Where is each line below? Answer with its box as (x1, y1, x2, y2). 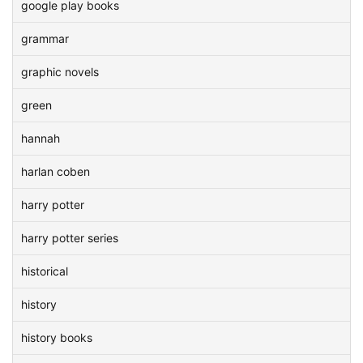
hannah (21, 131, 60, 145)
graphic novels (21, 65, 99, 79)
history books (21, 331, 92, 344)
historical (21, 264, 68, 278)
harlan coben (21, 164, 90, 178)
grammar (21, 32, 69, 45)
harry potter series (21, 231, 118, 245)
